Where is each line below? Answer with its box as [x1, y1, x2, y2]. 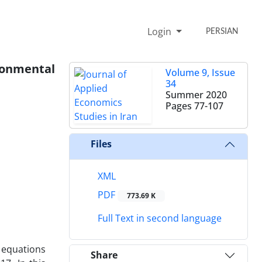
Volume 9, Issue [166, 65, 235, 79]
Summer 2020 [166, 88, 227, 101]
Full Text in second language [95, 211, 222, 225]
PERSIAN [206, 26, 239, 36]
